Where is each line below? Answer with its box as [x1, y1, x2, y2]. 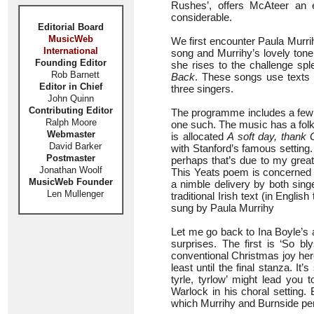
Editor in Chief [39, 81, 102, 92]
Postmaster [46, 153, 95, 163]
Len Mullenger [38, 189, 104, 199]
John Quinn [48, 93, 94, 104]
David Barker [40, 141, 102, 151]
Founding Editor [35, 57, 107, 68]
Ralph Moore [45, 117, 97, 128]
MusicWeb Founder [29, 177, 113, 187]
